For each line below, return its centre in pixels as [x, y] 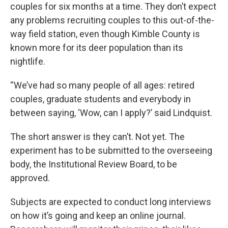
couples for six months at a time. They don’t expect [113, 6]
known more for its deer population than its [97, 48]
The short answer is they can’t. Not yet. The [97, 137]
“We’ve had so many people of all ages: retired [102, 85]
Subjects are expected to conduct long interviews [111, 202]
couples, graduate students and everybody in [101, 99]
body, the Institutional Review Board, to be [94, 164]
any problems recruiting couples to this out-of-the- [112, 20]
